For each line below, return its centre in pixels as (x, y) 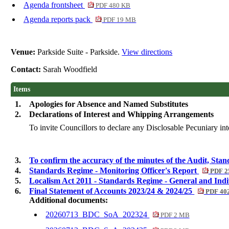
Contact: (27, 70)
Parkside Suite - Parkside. (80, 52)
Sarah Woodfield (71, 70)
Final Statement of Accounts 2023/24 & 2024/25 (112, 191)
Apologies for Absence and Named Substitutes (109, 104)
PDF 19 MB (119, 20)
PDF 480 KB (112, 6)
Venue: (24, 52)
